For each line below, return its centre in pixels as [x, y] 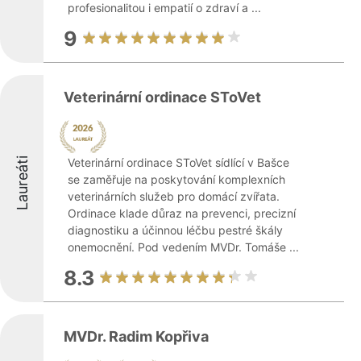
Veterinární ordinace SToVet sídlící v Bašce [178, 162]
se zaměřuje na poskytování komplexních [176, 179]
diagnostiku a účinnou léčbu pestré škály [175, 230]
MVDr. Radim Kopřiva [136, 336]
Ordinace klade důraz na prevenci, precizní [182, 213]
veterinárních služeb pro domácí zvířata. [174, 196]
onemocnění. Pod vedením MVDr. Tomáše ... [183, 247]
